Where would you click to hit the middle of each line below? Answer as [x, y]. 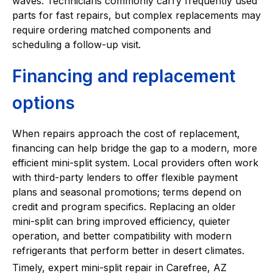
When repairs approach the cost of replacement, [126, 134]
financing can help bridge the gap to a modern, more [135, 148]
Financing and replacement [124, 76]
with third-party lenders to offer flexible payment [125, 178]
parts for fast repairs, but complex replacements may [136, 16]
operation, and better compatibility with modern [122, 236]
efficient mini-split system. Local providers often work [135, 163]
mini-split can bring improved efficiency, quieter [121, 222]
